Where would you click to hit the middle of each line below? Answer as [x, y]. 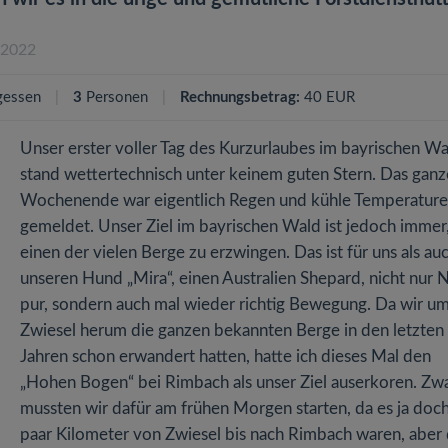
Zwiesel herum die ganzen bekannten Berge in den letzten [232, 330]
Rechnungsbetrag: [240, 97]
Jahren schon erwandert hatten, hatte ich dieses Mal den [225, 356]
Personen [117, 97]
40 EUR [327, 97]
